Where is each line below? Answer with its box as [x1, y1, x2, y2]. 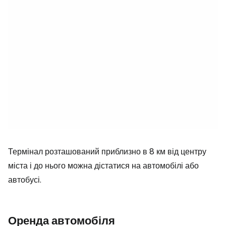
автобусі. [8, 174, 41, 186]
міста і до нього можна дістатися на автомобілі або [8, 160, 199, 172]
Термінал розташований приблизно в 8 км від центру [8, 146, 206, 157]
